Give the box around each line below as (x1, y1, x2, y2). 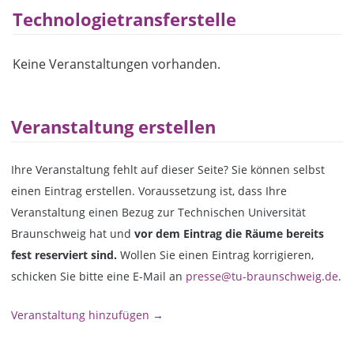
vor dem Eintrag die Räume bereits (134, 226, 325, 242)
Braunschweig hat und (11, 226, 135, 242)
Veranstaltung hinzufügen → (11, 307, 164, 322)
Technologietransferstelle (13, 6, 236, 32)
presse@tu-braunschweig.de (186, 269, 339, 284)
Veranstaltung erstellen (11, 115, 217, 139)
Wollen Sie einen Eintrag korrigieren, (117, 247, 314, 263)
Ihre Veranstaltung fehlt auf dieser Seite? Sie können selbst (11, 162, 326, 178)
